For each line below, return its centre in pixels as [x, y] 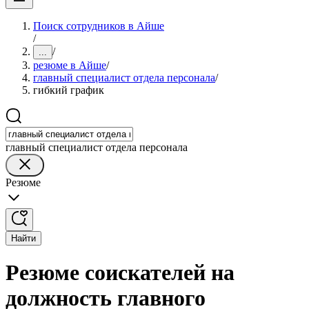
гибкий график [69, 90]
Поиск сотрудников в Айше [99, 26]
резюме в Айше [70, 65]
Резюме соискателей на [120, 273]
